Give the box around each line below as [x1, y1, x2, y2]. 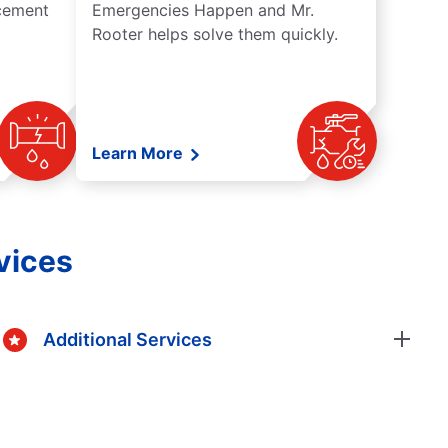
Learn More [92, 143, 187, 164]
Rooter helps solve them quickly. [92, 24, 338, 45]
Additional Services [42, 328, 212, 350]
